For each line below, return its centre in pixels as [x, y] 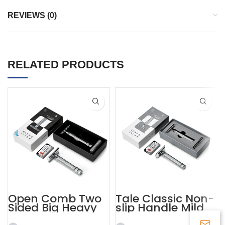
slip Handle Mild [160, 207]
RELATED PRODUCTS [66, 64]
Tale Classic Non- [165, 198]
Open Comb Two [55, 198]
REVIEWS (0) [32, 15]
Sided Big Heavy [52, 207]
